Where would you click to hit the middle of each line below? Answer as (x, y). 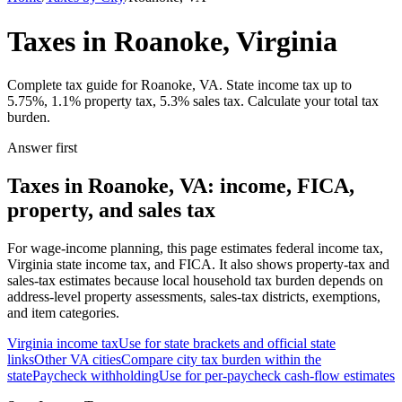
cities (105, 359)
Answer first (42, 148)
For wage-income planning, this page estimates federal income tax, (195, 248)
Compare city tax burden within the (221, 359)
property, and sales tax (111, 210)
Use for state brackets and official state (227, 343)
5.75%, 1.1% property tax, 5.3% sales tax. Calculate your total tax (193, 101)
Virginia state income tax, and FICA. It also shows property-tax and (198, 264)
